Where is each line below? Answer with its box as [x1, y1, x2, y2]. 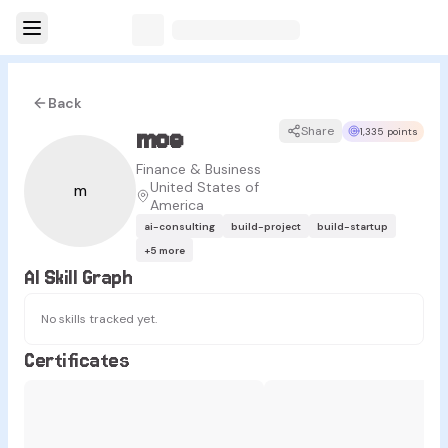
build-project [231, 219, 301, 233]
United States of [150, 178, 259, 196]
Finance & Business [136, 160, 261, 178]
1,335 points [360, 124, 418, 138]
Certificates [24, 348, 130, 372]
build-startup [317, 219, 388, 233]
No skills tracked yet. [41, 311, 157, 327]
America [150, 196, 204, 214]
